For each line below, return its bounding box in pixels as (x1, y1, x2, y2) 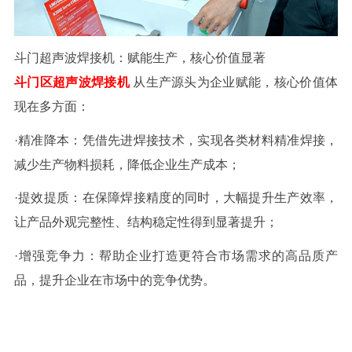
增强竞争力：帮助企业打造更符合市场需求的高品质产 (17, 249, 339, 263)
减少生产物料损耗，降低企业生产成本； (13, 157, 240, 171)
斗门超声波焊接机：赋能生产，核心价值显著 (13, 50, 266, 64)
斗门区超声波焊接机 (13, 75, 130, 89)
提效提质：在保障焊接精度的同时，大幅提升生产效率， (17, 191, 339, 205)
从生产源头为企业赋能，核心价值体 (133, 75, 339, 89)
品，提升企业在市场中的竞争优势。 (13, 273, 215, 288)
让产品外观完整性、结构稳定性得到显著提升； (13, 215, 278, 229)
